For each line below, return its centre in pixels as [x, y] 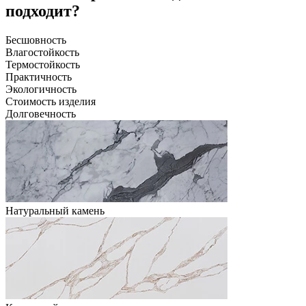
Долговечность [41, 114]
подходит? [43, 11]
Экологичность [41, 89]
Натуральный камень [55, 211]
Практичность [39, 77]
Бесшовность [36, 40]
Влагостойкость [42, 53]
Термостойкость [43, 65]
